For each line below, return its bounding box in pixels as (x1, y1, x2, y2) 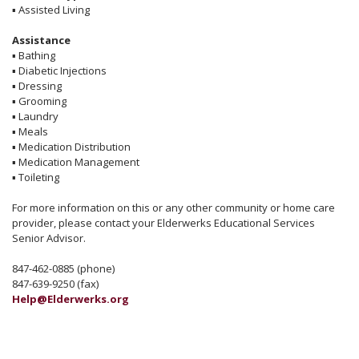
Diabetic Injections (18, 63, 107, 78)
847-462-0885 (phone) (12, 261, 115, 276)
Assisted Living (18, 2, 90, 17)
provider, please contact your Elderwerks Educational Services (12, 216, 315, 230)
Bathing (18, 48, 55, 63)
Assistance (12, 33, 71, 47)
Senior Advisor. (12, 231, 86, 245)
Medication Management (18, 155, 139, 169)
